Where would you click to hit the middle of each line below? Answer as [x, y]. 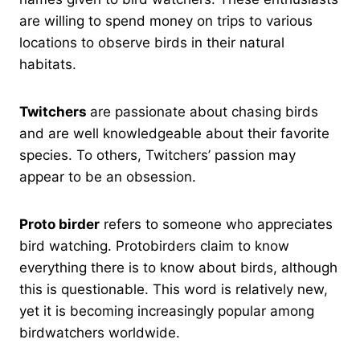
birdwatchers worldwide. [100, 332]
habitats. [50, 64]
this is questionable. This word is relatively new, [174, 289]
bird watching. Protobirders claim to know [154, 245]
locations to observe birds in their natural [152, 42]
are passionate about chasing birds [204, 111]
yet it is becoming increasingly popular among [167, 311]
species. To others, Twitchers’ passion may [157, 155]
